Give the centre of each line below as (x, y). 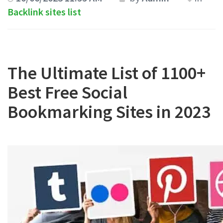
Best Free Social (67, 92)
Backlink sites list (44, 12)
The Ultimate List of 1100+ (107, 73)
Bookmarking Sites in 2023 (109, 112)
